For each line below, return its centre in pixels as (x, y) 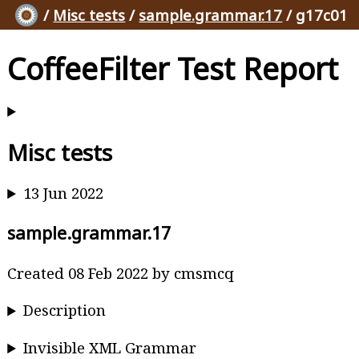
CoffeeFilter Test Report (173, 68)
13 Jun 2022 (64, 193)
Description (65, 310)
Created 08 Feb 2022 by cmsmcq (121, 272)
